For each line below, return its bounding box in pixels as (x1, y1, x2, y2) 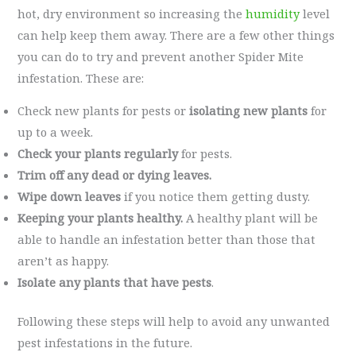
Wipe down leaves (17, 188, 125, 205)
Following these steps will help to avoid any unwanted (17, 313, 331, 330)
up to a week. (17, 124, 94, 141)
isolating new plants (189, 103, 308, 119)
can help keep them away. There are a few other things (17, 26, 335, 43)
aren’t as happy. (17, 253, 113, 269)
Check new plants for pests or (17, 103, 190, 119)
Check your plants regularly (17, 145, 179, 162)
